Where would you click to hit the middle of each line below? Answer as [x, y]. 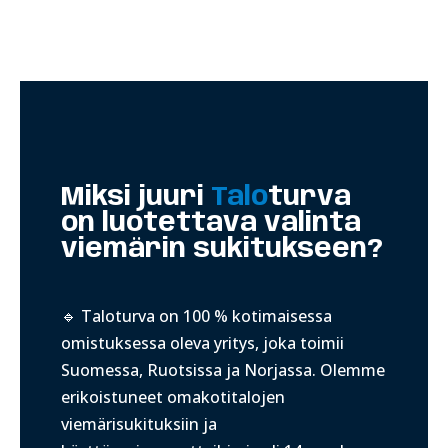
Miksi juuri [135, 198]
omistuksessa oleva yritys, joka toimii [202, 343]
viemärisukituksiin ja [138, 424]
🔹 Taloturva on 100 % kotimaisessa [196, 316]
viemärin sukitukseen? [221, 250]
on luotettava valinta [210, 224]
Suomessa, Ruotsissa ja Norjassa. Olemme [222, 370]
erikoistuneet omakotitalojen [172, 397]
